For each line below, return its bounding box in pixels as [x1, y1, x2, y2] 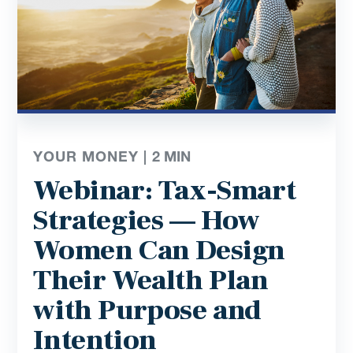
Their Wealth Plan [33, 262, 269, 299]
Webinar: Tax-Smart [33, 173, 296, 210]
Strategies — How [33, 203, 261, 240]
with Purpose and [33, 292, 262, 329]
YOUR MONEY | [33, 147, 153, 165]
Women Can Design [33, 232, 286, 269]
